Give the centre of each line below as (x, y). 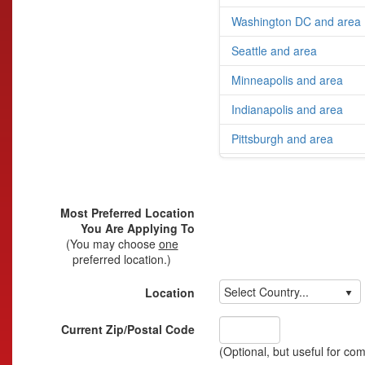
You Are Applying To (138, 229)
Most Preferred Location (128, 213)
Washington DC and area (296, 22)
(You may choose (112, 244)
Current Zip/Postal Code (128, 330)
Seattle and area (274, 51)
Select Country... (266, 291)
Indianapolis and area (287, 110)
